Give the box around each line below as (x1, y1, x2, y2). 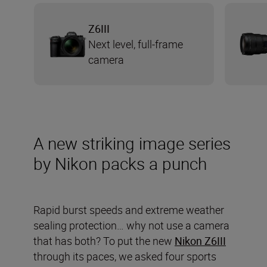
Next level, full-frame (88, 36, 183, 51)
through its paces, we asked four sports (33, 249, 216, 263)
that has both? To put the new (33, 233, 175, 248)
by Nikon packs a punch (33, 151, 207, 175)
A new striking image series (33, 131, 231, 154)
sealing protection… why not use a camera (33, 218, 229, 232)
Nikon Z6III (175, 233, 226, 248)
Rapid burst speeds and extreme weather (33, 202, 224, 217)
